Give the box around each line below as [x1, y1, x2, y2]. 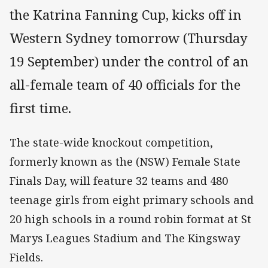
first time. [10, 99, 71, 118]
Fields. [10, 250, 43, 265]
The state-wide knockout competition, [10, 135, 213, 150]
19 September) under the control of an [10, 52, 249, 71]
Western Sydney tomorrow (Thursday [10, 29, 248, 48]
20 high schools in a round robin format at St [10, 212, 251, 227]
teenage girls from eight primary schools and [10, 193, 254, 208]
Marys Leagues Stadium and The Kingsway [10, 231, 240, 246]
